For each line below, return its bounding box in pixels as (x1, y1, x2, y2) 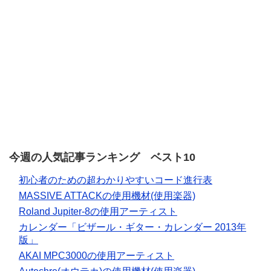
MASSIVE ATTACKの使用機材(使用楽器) (19, 190, 195, 201)
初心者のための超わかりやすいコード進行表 (19, 174, 212, 185)
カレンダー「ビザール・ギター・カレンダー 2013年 (19, 221, 246, 232)
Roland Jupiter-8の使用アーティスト (19, 206, 177, 217)
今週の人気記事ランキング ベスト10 (9, 151, 195, 163)
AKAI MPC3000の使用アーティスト (19, 250, 174, 261)
